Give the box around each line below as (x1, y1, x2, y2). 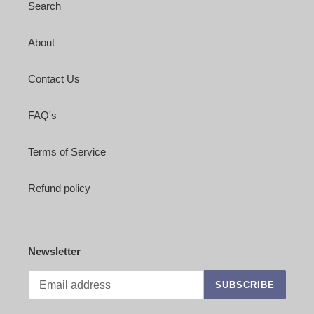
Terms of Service (28, 145, 106, 158)
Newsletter (28, 245, 81, 257)
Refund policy (28, 182, 90, 194)
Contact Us (28, 72, 80, 85)
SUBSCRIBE (214, 279, 275, 290)
